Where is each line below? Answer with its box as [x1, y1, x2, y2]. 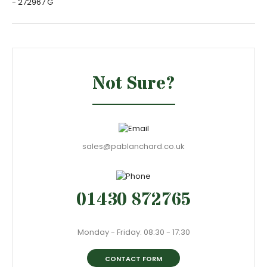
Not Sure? [92, 72, 175, 96]
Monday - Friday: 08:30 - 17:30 [77, 226, 190, 238]
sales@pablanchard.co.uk [82, 141, 185, 152]
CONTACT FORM [105, 254, 162, 263]
